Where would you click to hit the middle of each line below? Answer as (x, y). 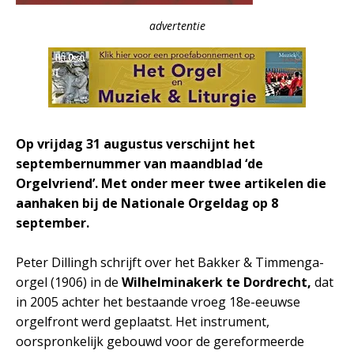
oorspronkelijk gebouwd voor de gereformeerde (160, 341)
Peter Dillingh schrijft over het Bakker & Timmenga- (170, 262)
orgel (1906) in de (69, 282)
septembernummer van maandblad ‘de (139, 164)
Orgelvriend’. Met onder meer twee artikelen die (171, 183)
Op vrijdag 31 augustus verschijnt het (136, 144)
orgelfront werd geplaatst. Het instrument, (143, 322)
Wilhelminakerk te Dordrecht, (218, 282)
